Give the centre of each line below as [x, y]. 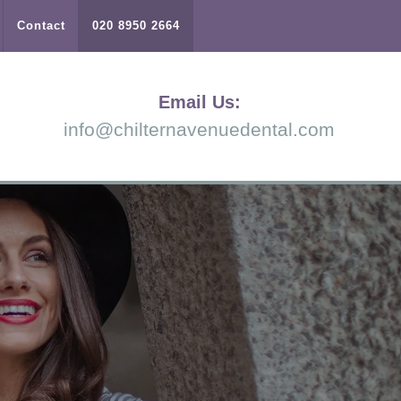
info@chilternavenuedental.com [200, 129]
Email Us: [199, 102]
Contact [41, 26]
